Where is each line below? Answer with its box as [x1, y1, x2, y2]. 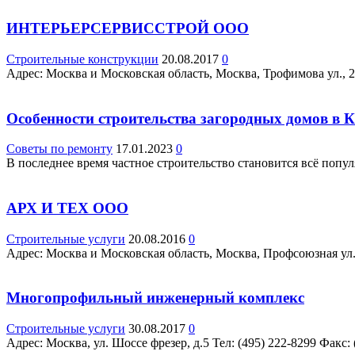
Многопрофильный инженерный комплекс [6, 289, 304, 307]
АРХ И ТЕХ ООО [6, 199, 128, 216]
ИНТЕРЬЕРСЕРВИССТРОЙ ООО [6, 20, 249, 37]
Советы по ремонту [6, 142, 113, 156]
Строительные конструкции [6, 52, 158, 66]
